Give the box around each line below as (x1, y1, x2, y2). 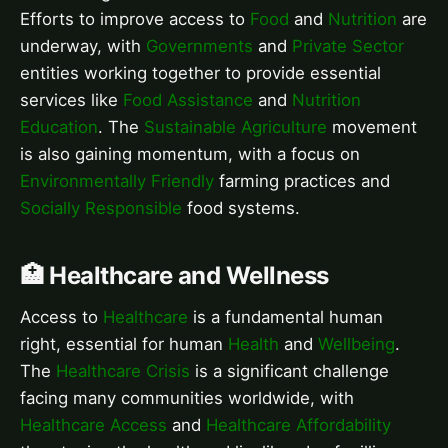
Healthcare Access (20, 415, 167, 436)
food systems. (182, 198, 300, 219)
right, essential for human (20, 334, 228, 355)
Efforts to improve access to (20, 9, 250, 30)
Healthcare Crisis (56, 361, 190, 382)
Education (20, 117, 98, 138)
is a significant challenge (190, 361, 389, 382)
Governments (146, 36, 253, 57)
